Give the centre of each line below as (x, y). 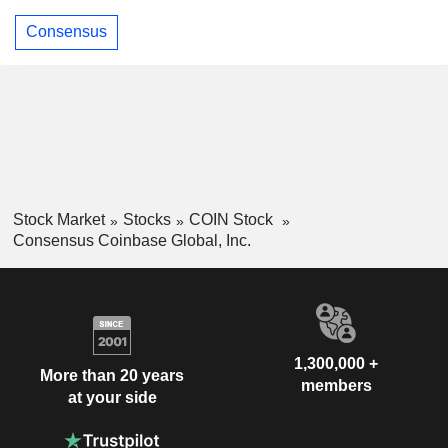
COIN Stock (232, 219)
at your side (112, 398)
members (336, 385)
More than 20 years (112, 376)
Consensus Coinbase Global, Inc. (131, 240)
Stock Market (58, 219)
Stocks (146, 219)
